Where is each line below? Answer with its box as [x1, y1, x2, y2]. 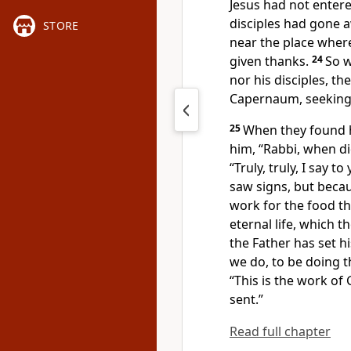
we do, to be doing [230, 253, 343, 270]
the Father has [230, 234, 318, 251]
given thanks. [230, 52, 309, 70]
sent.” [230, 291, 263, 308]
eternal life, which [230, 215, 338, 233]
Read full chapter [230, 323, 331, 340]
